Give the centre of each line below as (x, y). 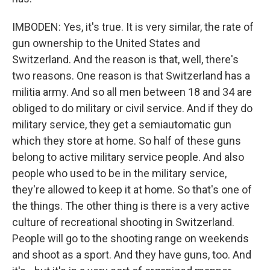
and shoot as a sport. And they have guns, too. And (132, 254)
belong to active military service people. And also (128, 157)
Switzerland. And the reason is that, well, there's (125, 59)
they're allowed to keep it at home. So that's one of (132, 189)
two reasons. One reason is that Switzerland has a (131, 75)
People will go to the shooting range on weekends (130, 238)
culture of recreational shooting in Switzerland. (123, 222)
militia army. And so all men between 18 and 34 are (132, 92)
